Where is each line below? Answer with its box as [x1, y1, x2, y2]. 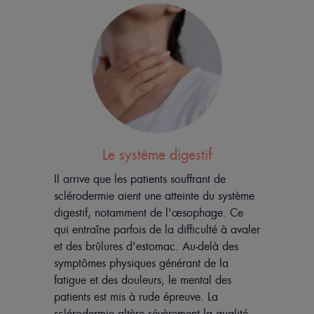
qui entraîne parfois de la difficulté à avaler [53, 222, 260, 238]
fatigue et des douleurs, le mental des [53, 273, 231, 288]
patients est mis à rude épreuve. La [53, 289, 218, 305]
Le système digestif [102, 146, 212, 165]
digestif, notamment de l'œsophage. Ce [53, 205, 243, 221]
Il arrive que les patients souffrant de [53, 172, 226, 187]
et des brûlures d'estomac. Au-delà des [53, 239, 238, 254]
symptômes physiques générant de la [53, 256, 228, 271]
